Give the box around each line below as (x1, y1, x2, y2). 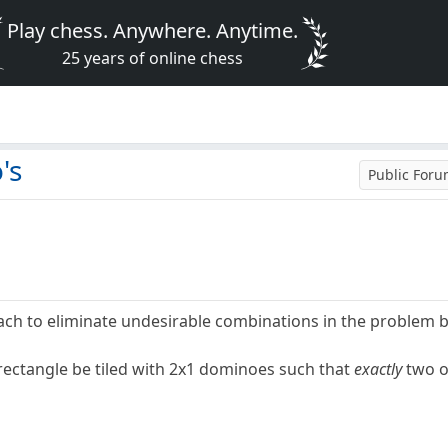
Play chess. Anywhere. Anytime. (7, 17, 299, 44)
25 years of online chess (62, 47, 244, 69)
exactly (354, 357, 403, 380)
